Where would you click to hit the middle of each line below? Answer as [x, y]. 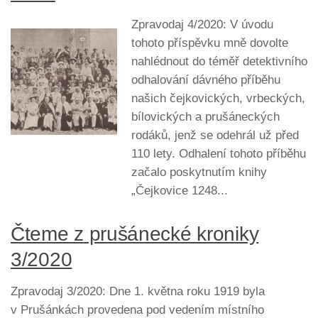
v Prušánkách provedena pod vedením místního [137, 309]
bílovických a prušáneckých [205, 116]
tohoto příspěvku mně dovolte [210, 43]
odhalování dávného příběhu [206, 79]
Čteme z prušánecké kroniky [135, 234]
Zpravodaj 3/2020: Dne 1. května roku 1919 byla [138, 291]
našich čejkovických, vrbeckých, [218, 98]
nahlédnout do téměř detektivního [219, 61]
